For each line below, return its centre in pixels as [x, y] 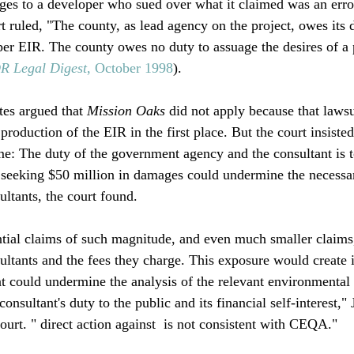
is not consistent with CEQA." [249, 324]
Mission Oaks [126, 110]
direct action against [98, 324]
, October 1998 [130, 68]
